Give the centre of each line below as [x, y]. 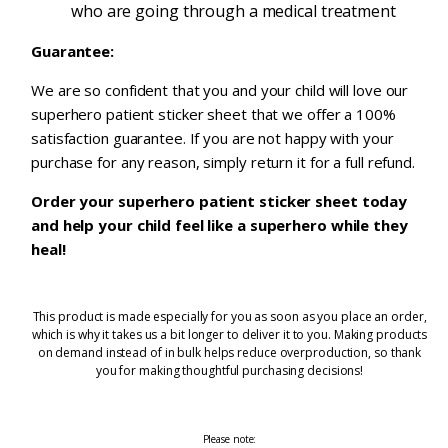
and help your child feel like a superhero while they [219, 225]
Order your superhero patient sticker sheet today [219, 201]
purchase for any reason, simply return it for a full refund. [223, 162]
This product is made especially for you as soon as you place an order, [229, 317]
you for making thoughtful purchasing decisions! [229, 371]
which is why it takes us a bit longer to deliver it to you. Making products [229, 335]
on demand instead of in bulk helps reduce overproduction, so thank [229, 353]
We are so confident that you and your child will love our [220, 90]
